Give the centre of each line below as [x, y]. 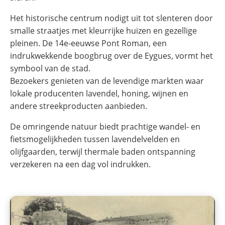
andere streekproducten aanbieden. [79, 106]
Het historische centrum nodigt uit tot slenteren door [111, 18]
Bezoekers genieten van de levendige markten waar [107, 81]
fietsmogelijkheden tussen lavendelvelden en [95, 139]
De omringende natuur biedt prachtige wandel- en [105, 126]
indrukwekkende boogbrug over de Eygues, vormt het [111, 55]
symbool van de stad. [50, 68]
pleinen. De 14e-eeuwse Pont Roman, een [88, 43]
